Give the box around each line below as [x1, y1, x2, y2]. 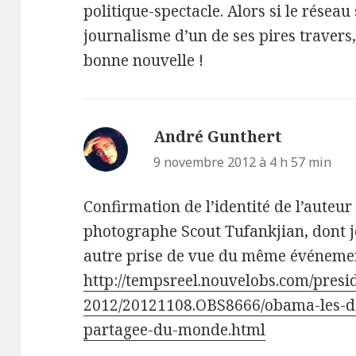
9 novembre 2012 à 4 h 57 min [153, 153, 332, 171]
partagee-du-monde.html [83, 319, 266, 341]
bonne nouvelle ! [83, 49, 204, 71]
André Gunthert [153, 126, 283, 147]
